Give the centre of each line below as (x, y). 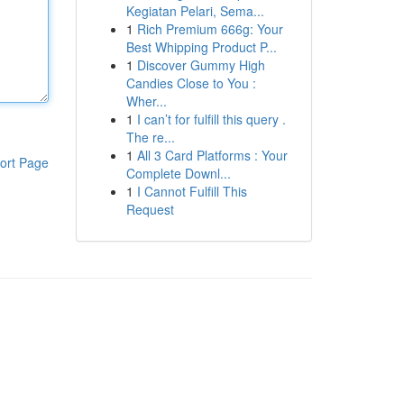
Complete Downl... (178, 173)
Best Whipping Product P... (201, 47)
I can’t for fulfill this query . (211, 119)
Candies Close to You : (191, 83)
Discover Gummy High (201, 65)
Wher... (146, 101)
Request (150, 209)
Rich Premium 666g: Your (210, 29)
